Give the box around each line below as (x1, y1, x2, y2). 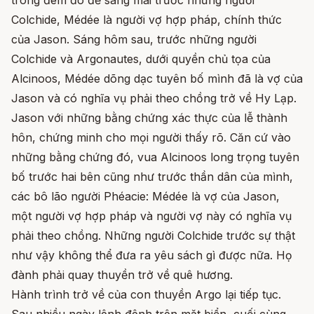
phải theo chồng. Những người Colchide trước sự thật (11, 228, 295, 243)
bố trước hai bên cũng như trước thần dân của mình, (11, 170, 293, 184)
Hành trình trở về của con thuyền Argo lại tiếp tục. (11, 287, 281, 302)
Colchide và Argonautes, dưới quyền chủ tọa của (11, 52, 271, 67)
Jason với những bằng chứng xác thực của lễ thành (11, 111, 287, 125)
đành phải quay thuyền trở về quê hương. (11, 268, 233, 282)
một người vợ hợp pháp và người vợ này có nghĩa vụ (11, 209, 292, 224)
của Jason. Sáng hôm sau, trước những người (11, 32, 257, 47)
